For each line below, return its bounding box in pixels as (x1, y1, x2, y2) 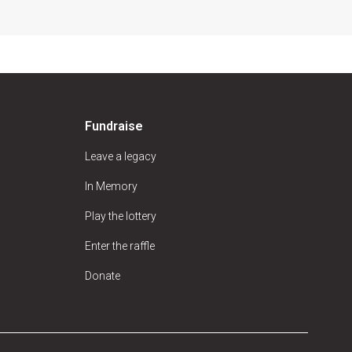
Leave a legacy (85, 150, 156, 163)
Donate (85, 269, 120, 282)
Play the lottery (85, 210, 156, 222)
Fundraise (85, 119, 143, 134)
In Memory (85, 180, 137, 192)
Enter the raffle (85, 240, 155, 252)
